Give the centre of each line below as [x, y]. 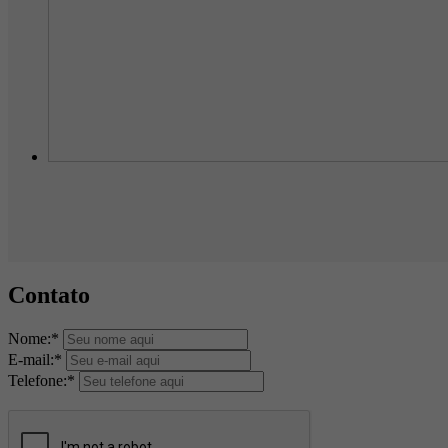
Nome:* [33, 338]
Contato [49, 294]
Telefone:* [41, 380]
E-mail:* [35, 359]
